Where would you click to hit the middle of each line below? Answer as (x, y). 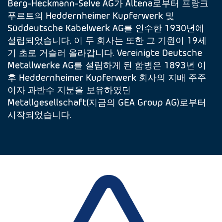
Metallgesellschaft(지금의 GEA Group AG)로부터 (107, 102)
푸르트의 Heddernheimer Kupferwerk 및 (91, 15)
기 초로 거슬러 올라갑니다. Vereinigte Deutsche (105, 52)
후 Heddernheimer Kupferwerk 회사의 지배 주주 (107, 77)
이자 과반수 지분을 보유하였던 (69, 89)
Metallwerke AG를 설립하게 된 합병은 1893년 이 (107, 64)
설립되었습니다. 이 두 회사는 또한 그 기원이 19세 (107, 40)
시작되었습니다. (40, 114)
